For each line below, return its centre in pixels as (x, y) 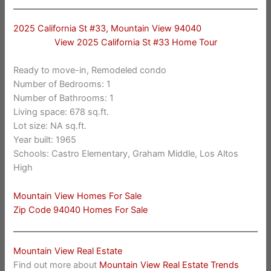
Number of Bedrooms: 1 (62, 84)
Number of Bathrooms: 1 (64, 98)
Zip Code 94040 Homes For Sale (81, 210)
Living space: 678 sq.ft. (61, 112)
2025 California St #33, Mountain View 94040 (108, 28)
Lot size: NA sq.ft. (50, 126)
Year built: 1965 (45, 140)
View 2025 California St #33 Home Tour (135, 42)
